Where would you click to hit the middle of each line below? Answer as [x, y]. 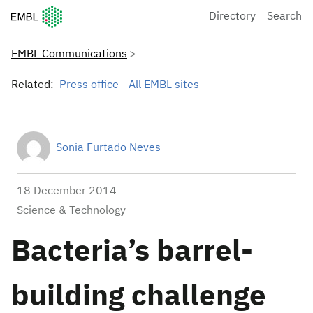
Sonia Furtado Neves [108, 148]
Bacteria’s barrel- [132, 252]
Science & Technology [71, 211]
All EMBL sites [164, 85]
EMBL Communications [69, 54]
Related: [32, 85]
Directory [232, 16]
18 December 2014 [67, 191]
